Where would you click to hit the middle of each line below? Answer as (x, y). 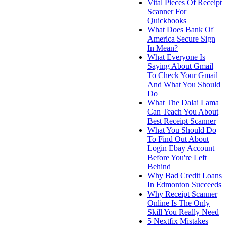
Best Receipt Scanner (182, 121)
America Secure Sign (181, 39)
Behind (159, 166)
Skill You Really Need (183, 212)
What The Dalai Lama (183, 102)
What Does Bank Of (180, 29)
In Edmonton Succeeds (184, 184)
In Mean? (163, 48)
